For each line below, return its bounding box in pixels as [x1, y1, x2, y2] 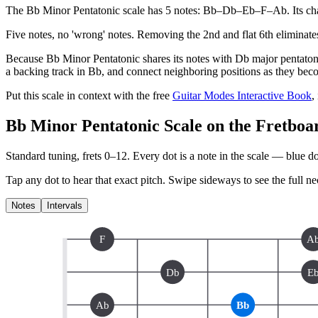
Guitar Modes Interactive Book [172, 89, 312, 102]
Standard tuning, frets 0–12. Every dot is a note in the [6, 149, 247, 162]
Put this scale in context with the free [6, 89, 170, 102]
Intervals [47, 199, 82, 211]
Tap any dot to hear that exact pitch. [6, 173, 165, 186]
